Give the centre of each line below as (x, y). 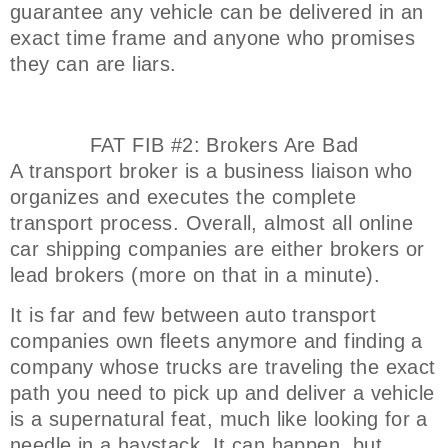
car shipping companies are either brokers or (217, 248)
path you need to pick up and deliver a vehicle (222, 392)
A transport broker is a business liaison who (211, 170)
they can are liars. (96, 63)
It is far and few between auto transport (193, 314)
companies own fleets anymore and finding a (216, 340)
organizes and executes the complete (183, 196)
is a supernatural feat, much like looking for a (219, 418)
